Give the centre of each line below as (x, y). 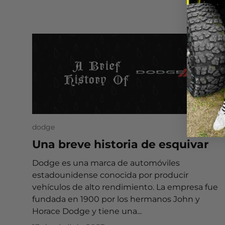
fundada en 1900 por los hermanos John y (116, 199)
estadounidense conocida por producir (110, 175)
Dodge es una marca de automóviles (106, 163)
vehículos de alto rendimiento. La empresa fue (125, 187)
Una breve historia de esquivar (120, 144)
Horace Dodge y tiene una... (87, 211)
